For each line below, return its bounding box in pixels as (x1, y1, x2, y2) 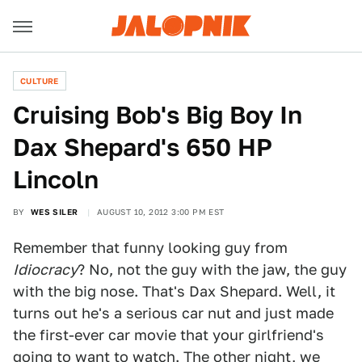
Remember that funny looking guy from (13, 239, 288, 256)
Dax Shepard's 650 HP (13, 133, 272, 162)
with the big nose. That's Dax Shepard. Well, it (13, 283, 335, 300)
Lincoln (13, 165, 99, 194)
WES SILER (30, 207, 78, 217)
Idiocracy (13, 261, 78, 278)
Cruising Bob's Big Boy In (13, 100, 302, 129)
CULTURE (20, 76, 59, 86)
